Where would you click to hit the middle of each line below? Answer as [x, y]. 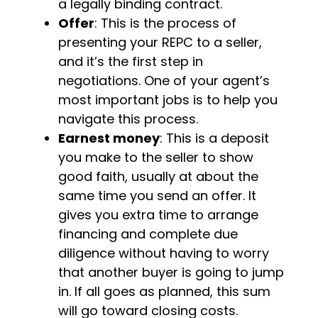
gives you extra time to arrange [159, 215]
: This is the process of [166, 23]
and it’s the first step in [131, 61]
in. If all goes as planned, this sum [165, 291]
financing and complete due [148, 234]
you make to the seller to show [156, 157]
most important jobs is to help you [168, 100]
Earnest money [109, 138]
